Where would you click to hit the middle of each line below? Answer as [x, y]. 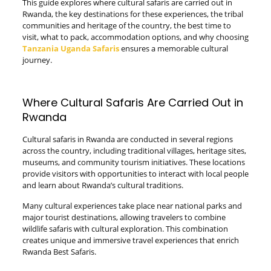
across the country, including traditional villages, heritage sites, [134, 151]
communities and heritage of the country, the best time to [126, 25]
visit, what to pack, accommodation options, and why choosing [135, 37]
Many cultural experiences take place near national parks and [132, 206]
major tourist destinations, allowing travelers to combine [124, 217]
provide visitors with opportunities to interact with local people [135, 174]
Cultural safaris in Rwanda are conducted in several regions [127, 139]
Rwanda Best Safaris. [59, 252]
